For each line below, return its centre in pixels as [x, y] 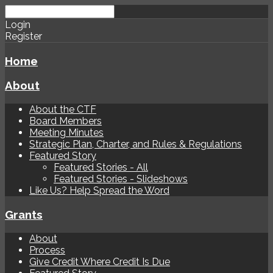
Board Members [66, 121]
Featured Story [63, 156]
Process [47, 250]
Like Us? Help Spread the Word [99, 191]
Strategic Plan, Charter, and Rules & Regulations [136, 144]
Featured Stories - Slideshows [121, 179]
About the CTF [63, 110]
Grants [24, 214]
